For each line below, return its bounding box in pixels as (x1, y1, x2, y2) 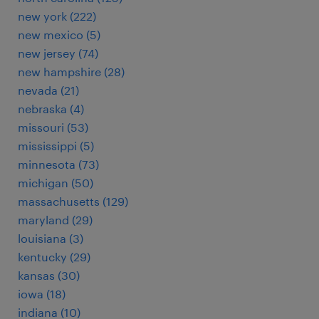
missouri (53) (18, 120, 88, 134)
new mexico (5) (18, 28, 100, 41)
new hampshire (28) (18, 65, 125, 78)
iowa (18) (18, 287, 66, 300)
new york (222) (18, 9, 96, 23)
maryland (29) (18, 213, 93, 226)
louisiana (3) (18, 231, 83, 245)
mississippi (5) (18, 139, 94, 152)
